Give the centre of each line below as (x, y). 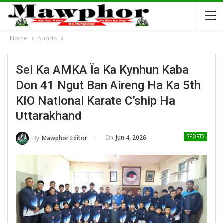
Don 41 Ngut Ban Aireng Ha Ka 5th (108, 85)
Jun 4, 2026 (131, 138)
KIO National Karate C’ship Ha (96, 101)
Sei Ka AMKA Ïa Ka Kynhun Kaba (102, 70)
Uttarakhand (49, 116)
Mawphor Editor (64, 138)
